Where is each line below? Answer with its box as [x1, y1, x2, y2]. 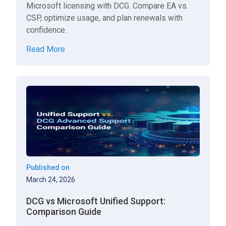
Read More [26, 44, 66, 54]
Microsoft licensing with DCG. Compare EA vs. [26, 1, 189, 11]
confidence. [26, 25, 67, 35]
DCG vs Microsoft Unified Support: [26, 196, 166, 206]
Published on [26, 163, 70, 172]
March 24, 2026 [26, 176, 76, 184]
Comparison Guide [26, 206, 102, 217]
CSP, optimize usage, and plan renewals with [26, 13, 183, 23]
